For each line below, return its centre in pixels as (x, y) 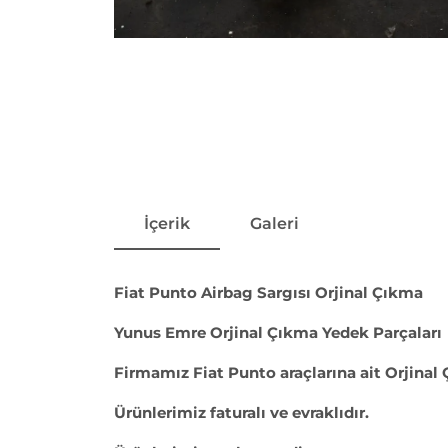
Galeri (274, 223)
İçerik (167, 223)
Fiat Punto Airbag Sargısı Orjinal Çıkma (268, 292)
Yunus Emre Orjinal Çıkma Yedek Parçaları (278, 332)
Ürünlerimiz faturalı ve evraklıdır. (241, 412)
